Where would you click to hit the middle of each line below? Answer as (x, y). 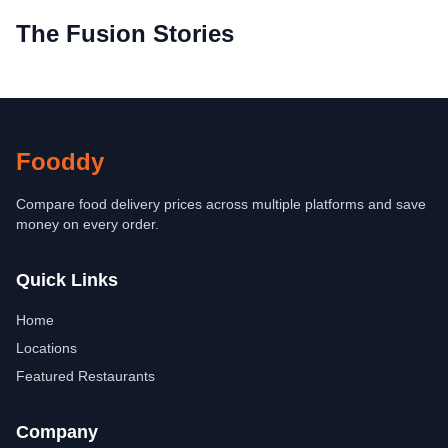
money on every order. (87, 224)
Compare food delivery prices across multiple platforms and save (221, 204)
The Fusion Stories (125, 33)
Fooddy (60, 161)
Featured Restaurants (85, 376)
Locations (46, 348)
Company (57, 432)
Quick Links (67, 280)
